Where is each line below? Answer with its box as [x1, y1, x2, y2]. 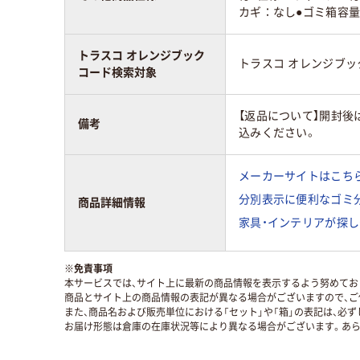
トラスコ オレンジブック [78, 48, 205, 62]
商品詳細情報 [78, 195, 145, 209]
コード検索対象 [78, 65, 157, 79]
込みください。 [239, 125, 317, 139]
